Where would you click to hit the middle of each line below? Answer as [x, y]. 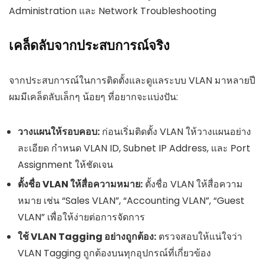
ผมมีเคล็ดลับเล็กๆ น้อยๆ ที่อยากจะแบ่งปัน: [93, 97]
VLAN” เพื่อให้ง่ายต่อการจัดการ [81, 217]
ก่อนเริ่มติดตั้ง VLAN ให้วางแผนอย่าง [175, 132]
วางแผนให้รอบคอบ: [59, 132]
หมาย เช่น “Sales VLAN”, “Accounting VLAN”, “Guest [131, 201]
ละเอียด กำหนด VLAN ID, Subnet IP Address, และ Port [134, 148]
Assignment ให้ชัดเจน [65, 165]
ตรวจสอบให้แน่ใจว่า [199, 237]
